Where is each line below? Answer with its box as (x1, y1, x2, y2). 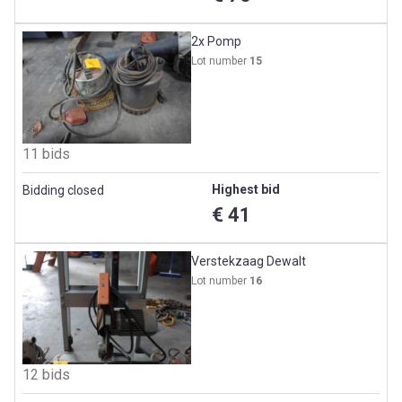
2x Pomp (191, 33, 242, 48)
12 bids (22, 365, 70, 383)
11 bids (22, 145, 70, 163)
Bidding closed (22, 183, 104, 198)
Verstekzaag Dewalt (191, 254, 307, 269)
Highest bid (212, 182, 280, 197)
